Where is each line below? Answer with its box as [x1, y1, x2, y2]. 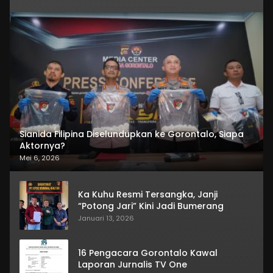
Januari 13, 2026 [78, 213, 134, 224]
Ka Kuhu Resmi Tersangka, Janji [78, 188, 218, 201]
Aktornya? [19, 140, 65, 152]
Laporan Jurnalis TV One [78, 258, 187, 271]
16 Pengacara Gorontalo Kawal [78, 247, 218, 260]
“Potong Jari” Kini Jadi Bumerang [78, 200, 224, 213]
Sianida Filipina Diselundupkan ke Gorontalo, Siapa [19, 128, 244, 141]
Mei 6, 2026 [19, 153, 60, 163]
